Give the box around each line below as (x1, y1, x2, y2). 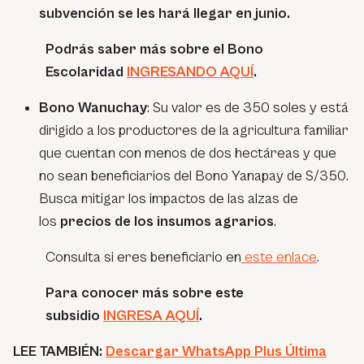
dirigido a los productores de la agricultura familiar (39, 121, 349, 139)
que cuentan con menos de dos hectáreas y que (39, 144, 336, 162)
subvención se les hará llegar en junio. (39, 4, 290, 22)
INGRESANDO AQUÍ (127, 63, 253, 80)
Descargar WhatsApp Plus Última (106, 342, 327, 360)
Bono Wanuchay (39, 98, 147, 116)
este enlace (241, 248, 317, 266)
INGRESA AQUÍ (103, 306, 199, 324)
